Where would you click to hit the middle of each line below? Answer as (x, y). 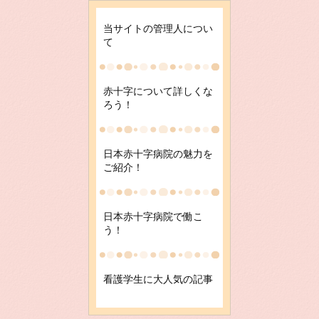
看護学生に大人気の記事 (158, 279)
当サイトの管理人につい (158, 28)
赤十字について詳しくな (158, 91)
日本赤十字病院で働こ (153, 216)
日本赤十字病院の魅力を (158, 154)
